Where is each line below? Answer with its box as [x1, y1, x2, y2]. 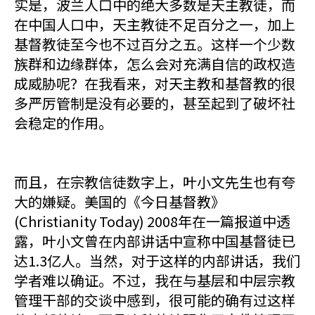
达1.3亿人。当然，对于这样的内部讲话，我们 [14, 250, 300, 271]
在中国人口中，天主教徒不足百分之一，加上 [14, 14, 295, 34]
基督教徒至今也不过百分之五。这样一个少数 [14, 34, 295, 54]
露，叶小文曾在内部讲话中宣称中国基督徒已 [14, 231, 295, 251]
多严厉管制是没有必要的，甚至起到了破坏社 [14, 93, 295, 113]
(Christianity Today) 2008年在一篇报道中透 [14, 211, 290, 231]
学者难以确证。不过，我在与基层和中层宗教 [14, 270, 295, 290]
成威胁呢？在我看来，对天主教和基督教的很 [14, 73, 295, 94]
